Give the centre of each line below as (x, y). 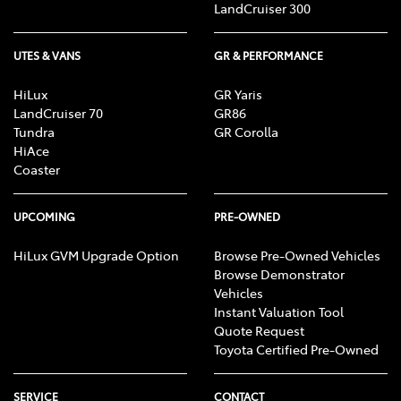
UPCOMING (44, 217)
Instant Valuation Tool (279, 312)
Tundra (34, 132)
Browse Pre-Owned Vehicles (297, 256)
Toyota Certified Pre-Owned (296, 350)
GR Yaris (238, 94)
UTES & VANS (47, 56)
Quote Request (259, 331)
